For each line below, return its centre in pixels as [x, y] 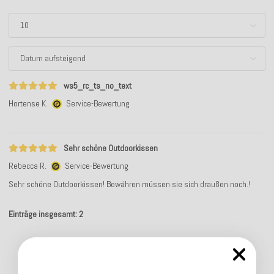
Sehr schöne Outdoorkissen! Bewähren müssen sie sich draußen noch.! [129, 184]
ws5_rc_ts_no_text [98, 86]
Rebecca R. [28, 165]
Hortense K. [29, 103]
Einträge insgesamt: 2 [46, 214]
